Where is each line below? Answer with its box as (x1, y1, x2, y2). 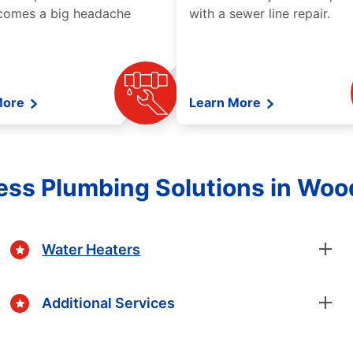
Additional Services (42, 294, 176, 311)
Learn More (189, 95, 264, 111)
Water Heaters (42, 240, 141, 258)
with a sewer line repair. (189, 6, 330, 22)
